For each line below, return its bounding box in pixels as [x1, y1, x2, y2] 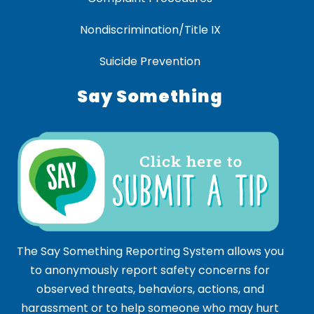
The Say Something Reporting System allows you [16, 243, 284, 260]
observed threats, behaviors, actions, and [36, 281, 264, 298]
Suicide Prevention [100, 53, 200, 70]
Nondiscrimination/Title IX [79, 22, 221, 39]
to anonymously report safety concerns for [30, 262, 270, 279]
